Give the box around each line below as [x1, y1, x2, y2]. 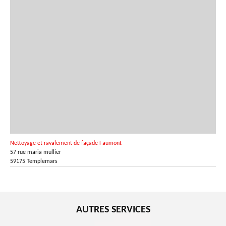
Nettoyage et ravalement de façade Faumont [10, 140, 122, 147]
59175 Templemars [10, 158, 58, 165]
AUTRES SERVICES [76, 205, 150, 215]
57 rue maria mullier [10, 149, 61, 156]
